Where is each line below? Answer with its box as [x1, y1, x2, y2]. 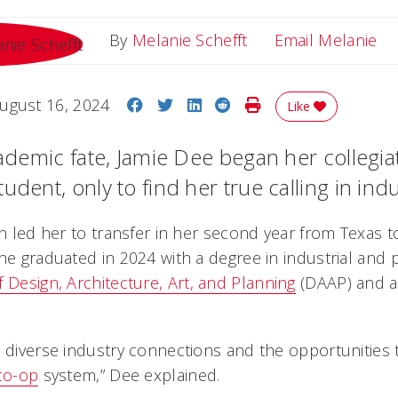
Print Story [260, 93, 339, 115]
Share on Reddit [230, 93, 352, 115]
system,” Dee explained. [38, 364, 220, 386]
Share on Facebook [142, 93, 288, 115]
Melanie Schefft [132, 29, 248, 51]
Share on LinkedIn [200, 93, 338, 115]
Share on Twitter [172, 93, 296, 115]
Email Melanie [274, 29, 378, 51]
